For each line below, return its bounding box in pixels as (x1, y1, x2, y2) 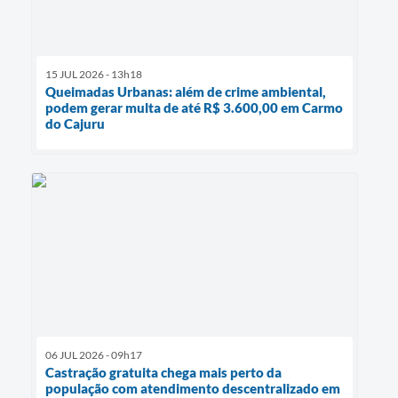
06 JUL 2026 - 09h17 (45, 347, 142, 362)
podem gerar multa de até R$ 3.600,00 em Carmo (45, 99, 343, 115)
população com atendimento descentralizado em (45, 379, 340, 396)
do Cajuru (45, 115, 105, 131)
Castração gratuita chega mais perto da (45, 363, 282, 380)
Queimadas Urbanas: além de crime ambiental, (45, 83, 326, 99)
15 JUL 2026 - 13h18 (45, 67, 142, 81)
